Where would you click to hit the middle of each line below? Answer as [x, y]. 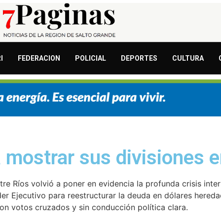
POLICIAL [91, 58]
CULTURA [188, 58]
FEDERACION [39, 58]
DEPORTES [139, 58]
